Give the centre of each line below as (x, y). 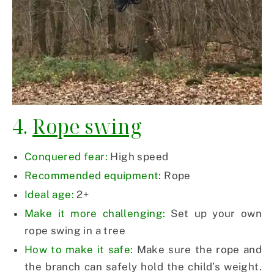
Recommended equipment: (93, 176)
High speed (138, 157)
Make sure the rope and (197, 250)
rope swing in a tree (75, 231)
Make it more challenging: (95, 214)
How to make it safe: (79, 250)
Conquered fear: (66, 157)
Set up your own (214, 214)
